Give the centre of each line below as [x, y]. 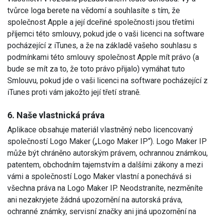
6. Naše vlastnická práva [56, 115]
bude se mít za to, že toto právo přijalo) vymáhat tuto [96, 69]
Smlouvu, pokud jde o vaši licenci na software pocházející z [108, 80]
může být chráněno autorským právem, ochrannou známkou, [108, 153]
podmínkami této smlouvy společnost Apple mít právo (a [103, 57]
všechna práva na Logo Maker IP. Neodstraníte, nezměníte [105, 188]
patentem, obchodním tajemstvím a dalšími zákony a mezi [105, 164]
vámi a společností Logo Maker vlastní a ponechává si [99, 176]
